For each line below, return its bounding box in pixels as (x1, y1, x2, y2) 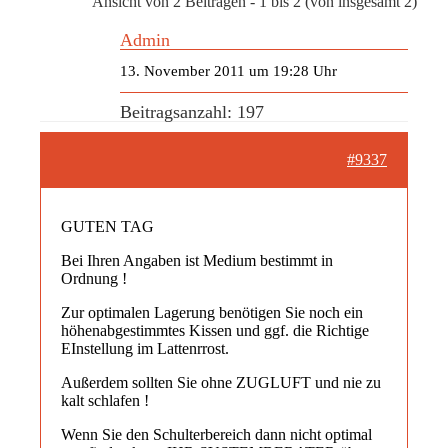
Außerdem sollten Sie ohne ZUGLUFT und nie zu (61, 373, 381, 391)
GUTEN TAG (61, 217, 154, 235)
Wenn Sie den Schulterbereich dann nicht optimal (61, 425, 372, 443)
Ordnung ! (61, 269, 127, 287)
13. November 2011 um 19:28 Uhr (120, 62, 337, 79)
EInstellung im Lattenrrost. (61, 339, 229, 357)
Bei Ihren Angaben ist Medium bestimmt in (61, 251, 333, 269)
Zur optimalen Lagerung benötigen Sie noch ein (61, 303, 363, 321)
